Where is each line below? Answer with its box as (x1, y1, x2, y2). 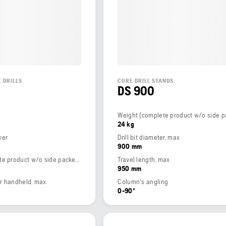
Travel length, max (118, 155, 170, 164)
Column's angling (118, 178, 168, 186)
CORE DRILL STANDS (118, 77, 174, 85)
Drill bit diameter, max (118, 133, 180, 142)
